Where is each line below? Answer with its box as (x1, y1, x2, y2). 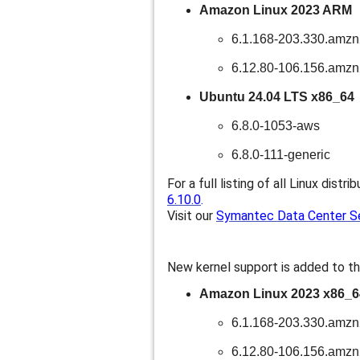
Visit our (167, 208, 216, 223)
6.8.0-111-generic (231, 148, 330, 162)
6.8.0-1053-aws (231, 119, 320, 133)
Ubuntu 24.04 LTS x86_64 (199, 90, 354, 104)
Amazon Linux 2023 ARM (199, 3, 352, 17)
